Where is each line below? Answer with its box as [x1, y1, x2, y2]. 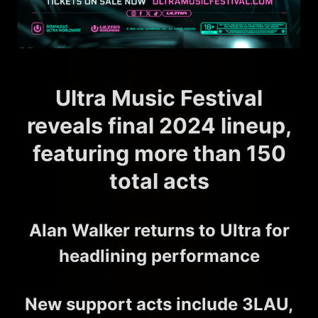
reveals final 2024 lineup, [26, 113, 292, 139]
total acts [109, 168, 209, 194]
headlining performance [58, 246, 260, 267]
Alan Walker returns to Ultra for [28, 220, 290, 241]
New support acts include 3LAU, [25, 294, 293, 315]
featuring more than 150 [32, 141, 286, 167]
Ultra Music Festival [55, 85, 263, 111]
